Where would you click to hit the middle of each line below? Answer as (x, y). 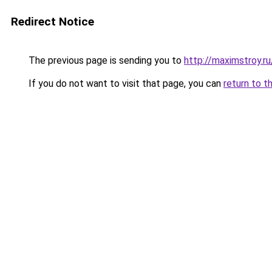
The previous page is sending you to (105, 60)
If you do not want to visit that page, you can (125, 83)
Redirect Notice (53, 22)
